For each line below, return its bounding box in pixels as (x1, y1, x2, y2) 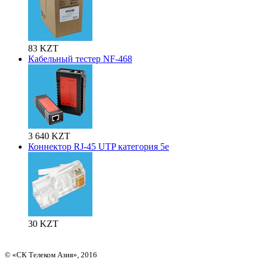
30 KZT (28, 218, 58, 229)
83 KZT (28, 43, 58, 53)
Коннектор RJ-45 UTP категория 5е (28, 141, 169, 151)
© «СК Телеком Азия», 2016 (5, 250, 97, 259)
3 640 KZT (28, 130, 70, 141)
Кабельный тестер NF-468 (28, 53, 132, 64)
